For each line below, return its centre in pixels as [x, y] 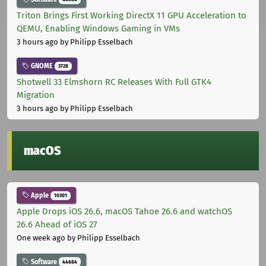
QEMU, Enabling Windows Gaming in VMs [98, 29]
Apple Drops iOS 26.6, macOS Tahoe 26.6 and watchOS [124, 211]
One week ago [41, 237]
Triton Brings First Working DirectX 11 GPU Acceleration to [132, 16]
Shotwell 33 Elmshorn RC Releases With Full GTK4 [114, 82]
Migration [36, 95]
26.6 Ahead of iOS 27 [57, 224]
